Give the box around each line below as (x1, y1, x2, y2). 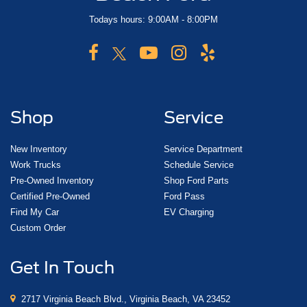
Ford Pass (164, 191, 205, 202)
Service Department (164, 144, 243, 155)
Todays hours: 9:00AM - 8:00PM (89, 14, 218, 25)
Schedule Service (164, 160, 234, 171)
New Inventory (10, 144, 67, 155)
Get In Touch (10, 258, 114, 278)
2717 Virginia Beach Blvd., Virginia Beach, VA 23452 (19, 294, 230, 305)
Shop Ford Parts (164, 175, 229, 186)
